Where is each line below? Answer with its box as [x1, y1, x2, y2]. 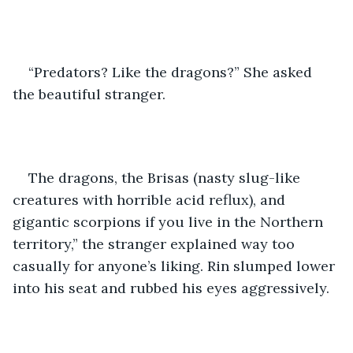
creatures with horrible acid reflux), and [13, 190, 289, 209]
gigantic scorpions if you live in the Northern [13, 212, 327, 231]
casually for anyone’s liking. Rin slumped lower [13, 256, 339, 275]
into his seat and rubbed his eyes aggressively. [13, 278, 329, 297]
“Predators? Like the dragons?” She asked [28, 62, 316, 81]
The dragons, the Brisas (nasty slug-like [28, 168, 304, 187]
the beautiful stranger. [13, 84, 165, 103]
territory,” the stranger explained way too [13, 234, 299, 253]
